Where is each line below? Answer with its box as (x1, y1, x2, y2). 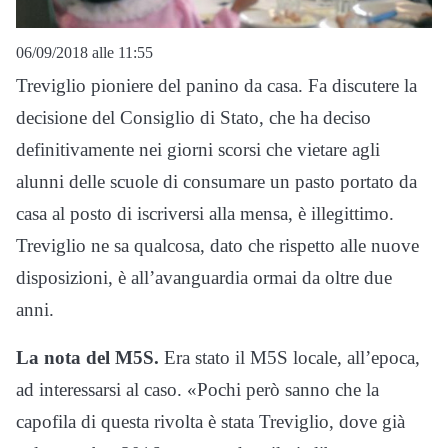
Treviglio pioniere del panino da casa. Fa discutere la (16, 75, 417, 97)
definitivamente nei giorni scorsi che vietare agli (16, 139, 380, 161)
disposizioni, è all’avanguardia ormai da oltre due (16, 267, 392, 289)
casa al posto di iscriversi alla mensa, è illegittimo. (16, 203, 394, 225)
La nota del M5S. (16, 347, 159, 369)
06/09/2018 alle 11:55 (16, 44, 153, 62)
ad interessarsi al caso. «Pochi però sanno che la (16, 379, 379, 401)
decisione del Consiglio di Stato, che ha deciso (16, 107, 371, 129)
